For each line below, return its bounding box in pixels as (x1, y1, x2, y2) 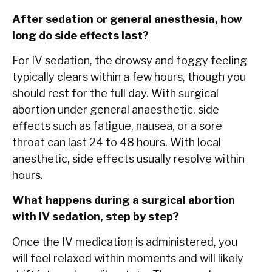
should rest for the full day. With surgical (12, 87, 219, 100)
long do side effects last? (12, 29, 149, 42)
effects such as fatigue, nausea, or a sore (12, 120, 222, 132)
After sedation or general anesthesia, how (12, 12, 242, 25)
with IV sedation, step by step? (12, 210, 179, 223)
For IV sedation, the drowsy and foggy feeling (12, 54, 247, 67)
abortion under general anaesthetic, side (12, 103, 219, 116)
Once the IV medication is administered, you (12, 235, 237, 248)
